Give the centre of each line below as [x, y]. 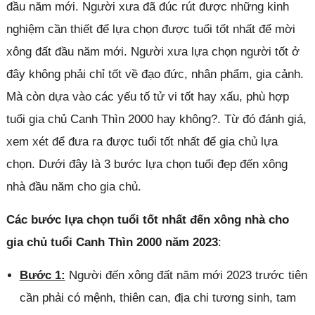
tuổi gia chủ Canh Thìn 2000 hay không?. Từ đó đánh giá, [156, 120]
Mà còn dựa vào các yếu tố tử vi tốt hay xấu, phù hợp [147, 97]
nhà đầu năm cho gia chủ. [73, 187]
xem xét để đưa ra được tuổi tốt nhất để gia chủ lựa [142, 142]
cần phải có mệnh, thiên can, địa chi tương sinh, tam [157, 298]
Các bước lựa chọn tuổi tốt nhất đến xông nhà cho [147, 220]
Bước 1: [42, 276]
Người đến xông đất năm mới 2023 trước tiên [186, 276]
